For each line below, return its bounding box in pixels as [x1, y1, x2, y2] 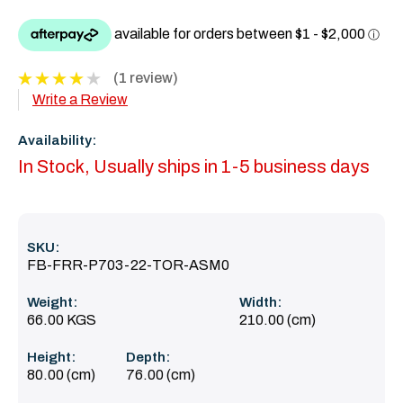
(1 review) [112, 69, 178, 85]
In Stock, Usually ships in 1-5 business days [18, 156, 370, 176]
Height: [27, 349, 76, 364]
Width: [238, 294, 282, 309]
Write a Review [32, 91, 128, 107]
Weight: [27, 294, 77, 309]
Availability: [18, 132, 96, 148]
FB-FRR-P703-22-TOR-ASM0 [27, 256, 229, 273]
